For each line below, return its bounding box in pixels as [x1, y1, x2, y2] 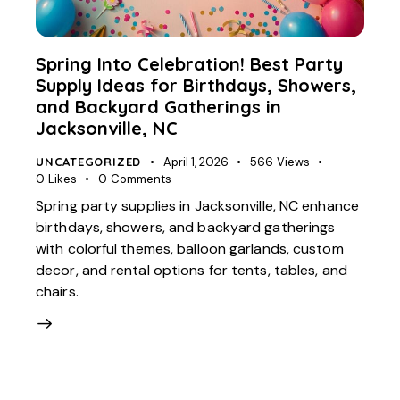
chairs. [36, 282, 79, 302]
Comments [110, 171, 171, 187]
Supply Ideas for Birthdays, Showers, [36, 73, 356, 96]
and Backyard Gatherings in [36, 95, 281, 118]
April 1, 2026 [162, 154, 229, 170]
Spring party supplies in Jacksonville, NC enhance [36, 196, 359, 216]
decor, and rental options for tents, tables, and [36, 261, 347, 280]
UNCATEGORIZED [36, 154, 142, 169]
